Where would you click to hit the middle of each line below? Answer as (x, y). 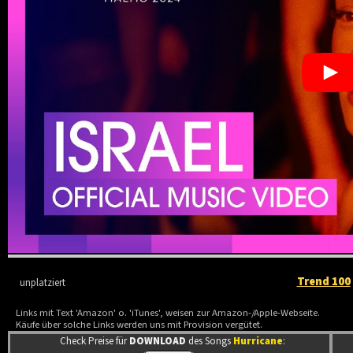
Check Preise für (95, 342)
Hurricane (258, 342)
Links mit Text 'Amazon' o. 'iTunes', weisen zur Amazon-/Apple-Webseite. (168, 313)
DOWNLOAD (158, 342)
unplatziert (43, 282)
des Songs (210, 342)
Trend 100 (323, 281)
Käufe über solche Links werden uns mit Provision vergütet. (139, 325)
